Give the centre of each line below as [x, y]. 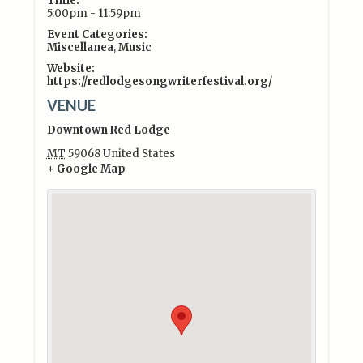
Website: [70, 68]
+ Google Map [86, 169]
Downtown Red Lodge [108, 130]
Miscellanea [80, 47]
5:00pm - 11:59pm [94, 13]
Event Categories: [97, 34]
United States [139, 153]
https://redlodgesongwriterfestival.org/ [159, 81]
